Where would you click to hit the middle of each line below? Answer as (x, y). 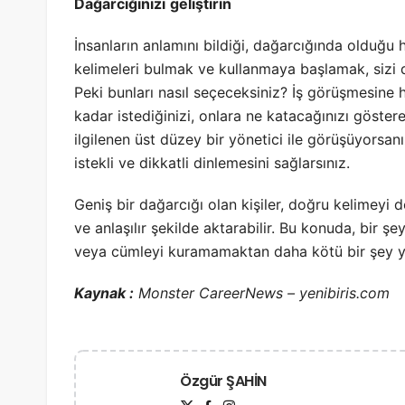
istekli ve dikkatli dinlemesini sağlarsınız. (212, 163)
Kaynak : (104, 293)
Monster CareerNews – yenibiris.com (262, 293)
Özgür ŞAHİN (223, 381)
